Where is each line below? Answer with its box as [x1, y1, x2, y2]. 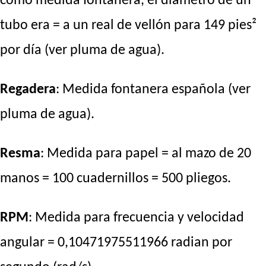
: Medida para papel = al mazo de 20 [40, 147, 251, 161]
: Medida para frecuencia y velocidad [28, 211, 244, 226]
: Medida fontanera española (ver [56, 83, 251, 97]
